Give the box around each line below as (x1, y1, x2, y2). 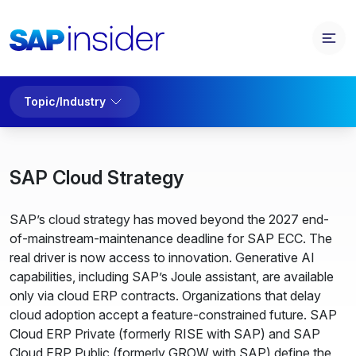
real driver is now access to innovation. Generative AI (10, 250, 315, 265)
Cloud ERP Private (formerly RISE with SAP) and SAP (10, 326, 320, 342)
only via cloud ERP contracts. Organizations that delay (10, 288, 321, 304)
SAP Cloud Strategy (10, 166, 184, 189)
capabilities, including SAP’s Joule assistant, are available (10, 269, 334, 284)
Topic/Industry (24, 95, 106, 108)
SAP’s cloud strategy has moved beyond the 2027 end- (10, 211, 329, 227)
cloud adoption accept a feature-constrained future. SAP (10, 307, 337, 323)
